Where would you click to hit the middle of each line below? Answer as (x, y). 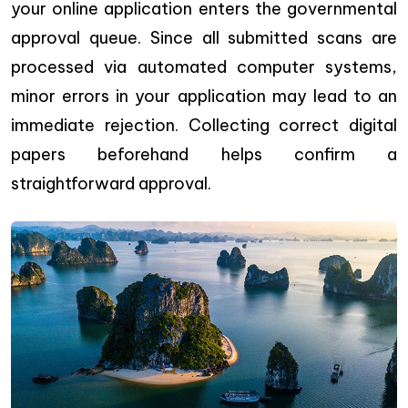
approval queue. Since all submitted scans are (204, 37)
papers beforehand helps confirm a (204, 154)
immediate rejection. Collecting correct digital (204, 125)
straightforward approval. (111, 183)
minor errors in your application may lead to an (204, 96)
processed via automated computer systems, (204, 66)
